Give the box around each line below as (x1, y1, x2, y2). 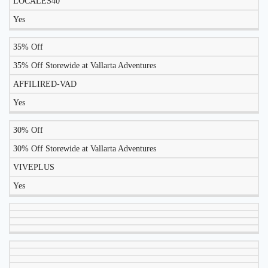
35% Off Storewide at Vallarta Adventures (13, 61, 156, 71)
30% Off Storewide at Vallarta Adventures (13, 144, 156, 153)
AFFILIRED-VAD (13, 80, 77, 89)
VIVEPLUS (13, 162, 54, 172)
